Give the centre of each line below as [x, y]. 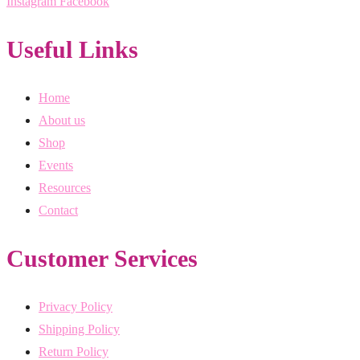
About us [62, 121]
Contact [58, 211]
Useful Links [72, 50]
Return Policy [74, 351]
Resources [65, 188]
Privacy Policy [76, 306]
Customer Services [102, 259]
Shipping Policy [79, 329]
